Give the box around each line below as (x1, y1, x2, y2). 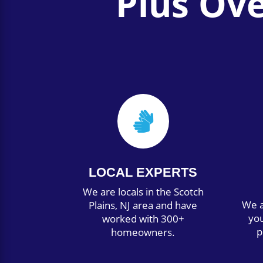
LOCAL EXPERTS (89, 164, 198, 180)
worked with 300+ (102, 211, 184, 225)
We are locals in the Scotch (82, 184, 204, 198)
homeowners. (111, 225, 176, 239)
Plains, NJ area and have (89, 198, 198, 212)
